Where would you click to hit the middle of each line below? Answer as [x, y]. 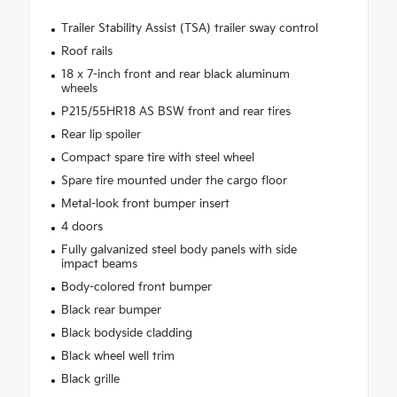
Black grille [90, 379]
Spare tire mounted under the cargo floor [174, 180]
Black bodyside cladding [126, 333]
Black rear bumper [111, 310]
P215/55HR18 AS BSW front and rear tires [175, 111]
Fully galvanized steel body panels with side [179, 249]
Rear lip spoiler [101, 134]
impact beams [99, 264]
